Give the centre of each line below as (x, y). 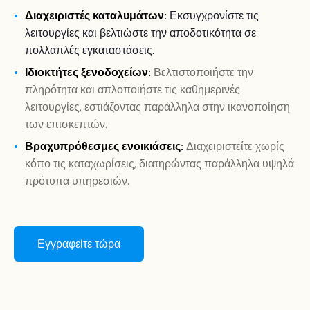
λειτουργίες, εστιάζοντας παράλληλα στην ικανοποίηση (157, 107)
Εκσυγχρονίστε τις (214, 16)
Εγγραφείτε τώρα (79, 244)
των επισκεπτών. (66, 125)
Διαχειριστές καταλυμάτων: (96, 16)
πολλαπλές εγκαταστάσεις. (90, 51)
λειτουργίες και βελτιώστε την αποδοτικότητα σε (140, 33)
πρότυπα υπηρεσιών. (77, 181)
